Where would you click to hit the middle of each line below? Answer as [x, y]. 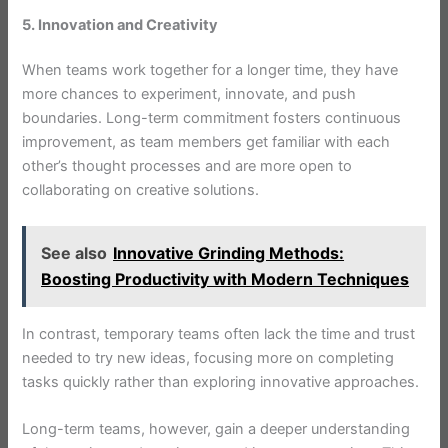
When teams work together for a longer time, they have [210, 70]
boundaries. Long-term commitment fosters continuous [212, 118]
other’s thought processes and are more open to [187, 166]
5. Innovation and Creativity [120, 24]
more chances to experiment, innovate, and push [189, 94]
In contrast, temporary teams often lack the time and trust [219, 333]
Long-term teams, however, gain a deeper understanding [216, 428]
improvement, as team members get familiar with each [206, 142]
